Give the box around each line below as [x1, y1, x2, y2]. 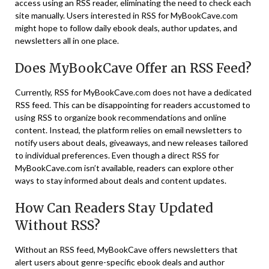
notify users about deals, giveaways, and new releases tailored [15, 137, 248, 148]
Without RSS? [15, 217, 100, 234]
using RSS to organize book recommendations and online [15, 112, 226, 122]
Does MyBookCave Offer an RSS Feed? [15, 59, 252, 76]
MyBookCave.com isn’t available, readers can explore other [15, 162, 234, 173]
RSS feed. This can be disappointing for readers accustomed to [15, 99, 250, 110]
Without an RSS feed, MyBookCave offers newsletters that [15, 244, 238, 255]
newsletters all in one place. [15, 35, 119, 46]
